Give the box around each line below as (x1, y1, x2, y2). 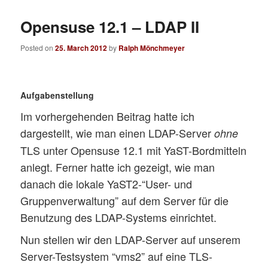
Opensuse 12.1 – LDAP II (20, 15, 200, 38)
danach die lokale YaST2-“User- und (20, 175, 193, 191)
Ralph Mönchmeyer (118, 42, 185, 53)
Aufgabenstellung (20, 89, 95, 101)
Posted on (20, 42, 56, 53)
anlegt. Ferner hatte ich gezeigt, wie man (20, 159, 215, 175)
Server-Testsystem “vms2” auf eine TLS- (20, 248, 213, 264)
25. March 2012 (55, 42, 108, 53)
